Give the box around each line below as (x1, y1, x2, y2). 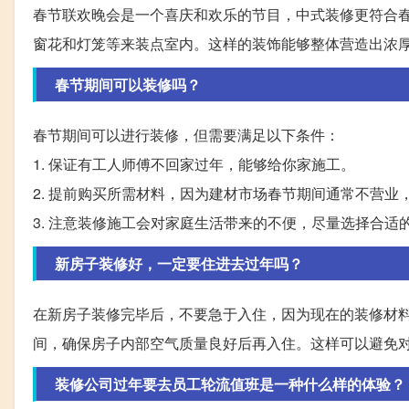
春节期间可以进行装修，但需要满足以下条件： (33, 124, 340, 146)
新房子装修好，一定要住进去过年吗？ (55, 253, 303, 275)
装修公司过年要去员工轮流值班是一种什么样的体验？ (55, 373, 405, 395)
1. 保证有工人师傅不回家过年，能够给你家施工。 (33, 153, 355, 175)
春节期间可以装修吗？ (55, 74, 201, 96)
